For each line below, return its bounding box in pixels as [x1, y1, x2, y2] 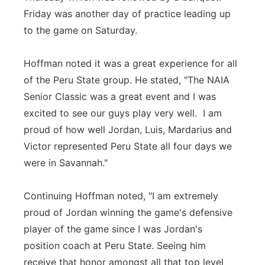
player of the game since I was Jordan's [24, 223, 202, 235]
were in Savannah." [24, 157, 108, 169]
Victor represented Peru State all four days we [24, 140, 232, 152]
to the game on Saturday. [24, 24, 137, 36]
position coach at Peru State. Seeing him [24, 240, 206, 251]
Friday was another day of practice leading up [24, 8, 231, 20]
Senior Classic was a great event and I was [24, 91, 216, 102]
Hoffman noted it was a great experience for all [24, 57, 237, 69]
